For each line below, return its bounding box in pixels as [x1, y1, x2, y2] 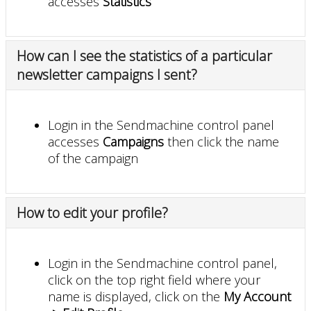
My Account [224, 287, 291, 305]
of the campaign [48, 149, 138, 167]
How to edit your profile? [17, 203, 168, 222]
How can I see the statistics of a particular [17, 46, 272, 65]
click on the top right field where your [48, 271, 260, 288]
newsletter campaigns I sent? [17, 65, 197, 84]
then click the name [164, 133, 279, 150]
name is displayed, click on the [48, 287, 224, 305]
